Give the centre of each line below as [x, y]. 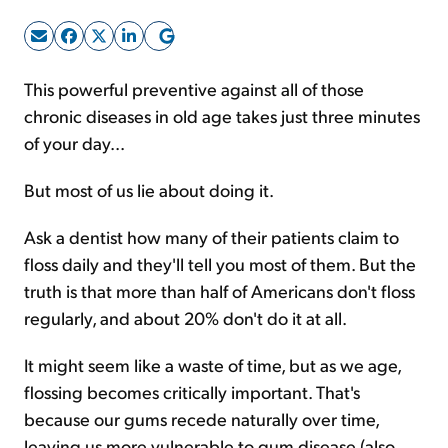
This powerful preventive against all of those [194, 88]
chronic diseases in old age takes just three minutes [222, 115]
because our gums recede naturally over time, [201, 418]
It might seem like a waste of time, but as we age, [212, 364]
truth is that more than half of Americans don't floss [219, 290]
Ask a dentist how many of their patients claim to [211, 236]
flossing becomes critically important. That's [192, 391]
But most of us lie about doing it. [149, 189]
